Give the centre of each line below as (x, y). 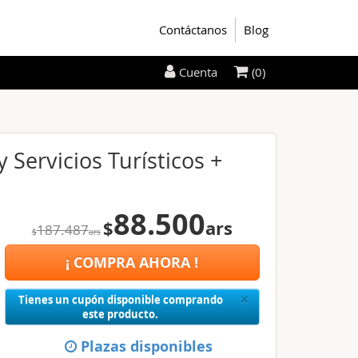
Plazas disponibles (144, 346)
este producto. (121, 314)
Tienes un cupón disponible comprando (120, 300)
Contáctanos (193, 30)
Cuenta (198, 72)
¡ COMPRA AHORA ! (132, 263)
